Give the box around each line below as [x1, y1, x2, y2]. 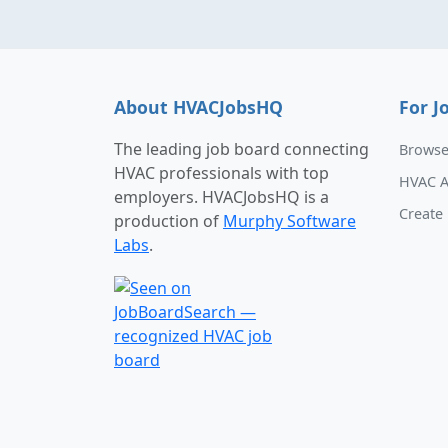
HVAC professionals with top [114, 162, 329, 185]
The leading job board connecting [114, 138, 369, 161]
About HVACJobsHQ [114, 95, 283, 119]
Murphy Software [223, 210, 356, 233]
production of [114, 210, 223, 233]
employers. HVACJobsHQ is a [114, 186, 329, 209]
